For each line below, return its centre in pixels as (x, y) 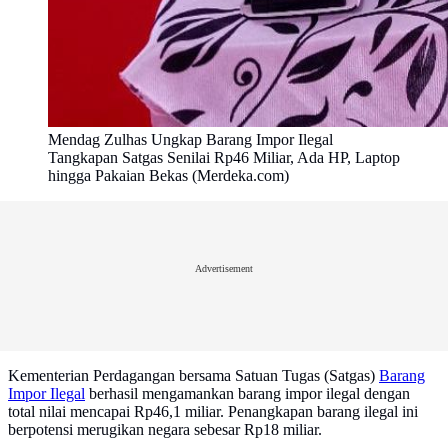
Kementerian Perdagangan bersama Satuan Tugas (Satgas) (193, 376)
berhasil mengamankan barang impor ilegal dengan (247, 394)
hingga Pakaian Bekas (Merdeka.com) (168, 176)
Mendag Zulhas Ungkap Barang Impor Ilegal (190, 140)
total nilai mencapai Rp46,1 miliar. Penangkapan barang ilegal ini (213, 412)
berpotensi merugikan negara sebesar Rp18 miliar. (165, 430)
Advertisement (224, 268)
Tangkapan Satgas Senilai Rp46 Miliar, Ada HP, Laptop (224, 158)
